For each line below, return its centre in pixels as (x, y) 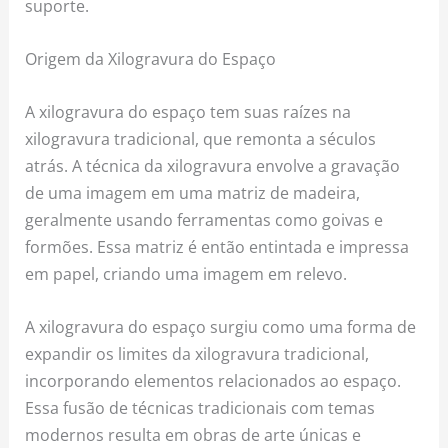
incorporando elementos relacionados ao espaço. (213, 381)
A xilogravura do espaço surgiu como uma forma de (221, 327)
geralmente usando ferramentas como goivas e (204, 220)
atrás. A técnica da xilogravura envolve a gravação (213, 166)
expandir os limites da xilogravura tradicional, (197, 354)
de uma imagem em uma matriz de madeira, (193, 193)
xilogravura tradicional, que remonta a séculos (201, 139)
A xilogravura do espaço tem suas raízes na (188, 112)
